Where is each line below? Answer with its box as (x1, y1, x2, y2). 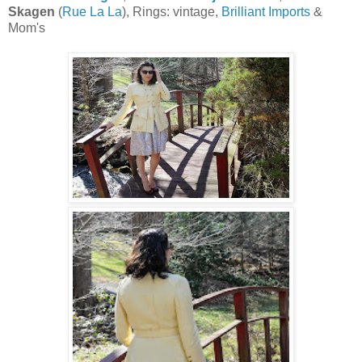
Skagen (8, 4, 55, 19)
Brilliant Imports (221, 4, 310, 19)
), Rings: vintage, (122, 4, 221, 19)
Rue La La (62, 4, 122, 19)
